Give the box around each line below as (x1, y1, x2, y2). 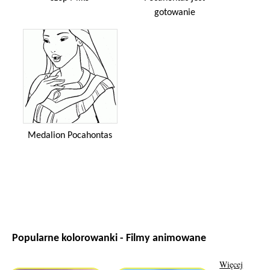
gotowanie (154, 7, 195, 17)
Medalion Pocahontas (27, 130, 112, 140)
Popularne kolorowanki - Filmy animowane (12, 232, 206, 244)
